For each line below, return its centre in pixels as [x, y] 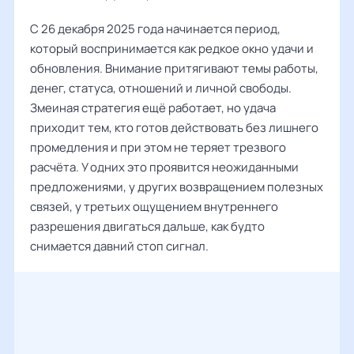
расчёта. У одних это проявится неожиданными [164, 167]
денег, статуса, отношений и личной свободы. [161, 88]
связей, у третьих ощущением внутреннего [154, 207]
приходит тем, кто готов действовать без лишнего [174, 128]
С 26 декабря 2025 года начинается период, [155, 29]
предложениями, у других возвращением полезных [177, 187]
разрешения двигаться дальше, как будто [147, 226]
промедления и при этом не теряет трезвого [158, 147]
